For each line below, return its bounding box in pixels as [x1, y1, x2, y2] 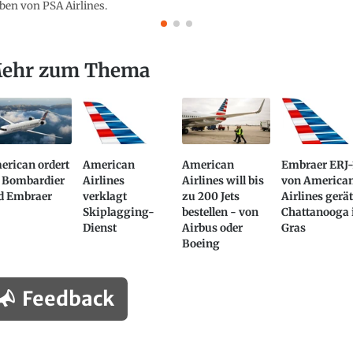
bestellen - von [182, 206, 259, 220]
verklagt [82, 190, 127, 204]
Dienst [82, 221, 117, 236]
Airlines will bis [182, 174, 265, 188]
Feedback [21, 285, 114, 311]
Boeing [182, 237, 221, 251]
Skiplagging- [82, 206, 154, 220]
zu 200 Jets [182, 190, 240, 204]
